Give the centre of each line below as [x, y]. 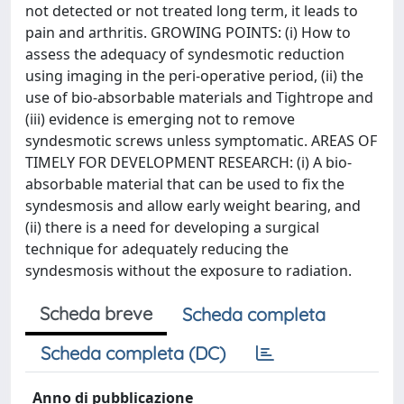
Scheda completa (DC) [133, 353]
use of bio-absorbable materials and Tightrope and [199, 97]
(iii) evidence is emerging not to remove [160, 119]
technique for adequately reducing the [157, 249]
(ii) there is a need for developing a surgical [172, 227]
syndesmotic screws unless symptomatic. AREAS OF [201, 141]
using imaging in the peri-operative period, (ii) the [194, 76]
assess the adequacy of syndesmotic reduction [185, 54]
